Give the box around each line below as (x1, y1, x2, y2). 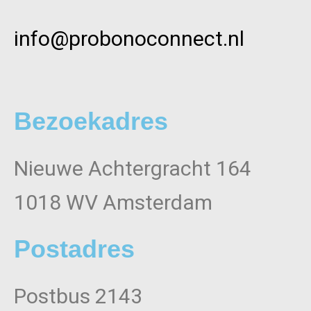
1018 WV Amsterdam (14, 190, 212, 215)
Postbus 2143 (14, 284, 142, 309)
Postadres (14, 235, 135, 264)
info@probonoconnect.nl (14, 26, 244, 51)
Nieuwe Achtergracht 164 (14, 156, 251, 181)
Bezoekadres (14, 107, 168, 136)
